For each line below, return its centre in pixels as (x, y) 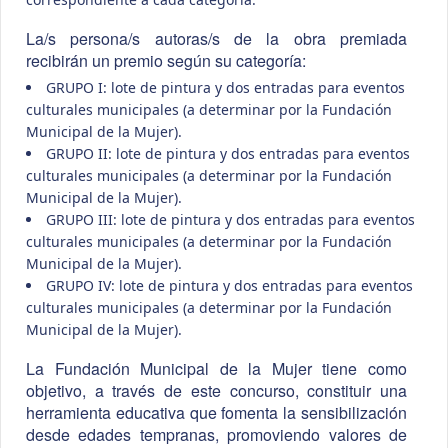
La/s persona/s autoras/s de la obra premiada (216, 39)
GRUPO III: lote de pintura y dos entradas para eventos (230, 220)
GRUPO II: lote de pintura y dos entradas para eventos (228, 154)
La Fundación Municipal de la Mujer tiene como (216, 369)
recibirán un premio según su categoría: (166, 61)
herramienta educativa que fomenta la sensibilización (216, 413)
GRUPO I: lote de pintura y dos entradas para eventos (225, 88)
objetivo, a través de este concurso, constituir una (216, 391)
